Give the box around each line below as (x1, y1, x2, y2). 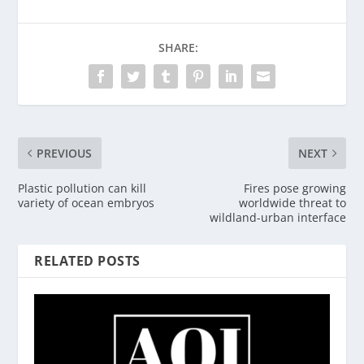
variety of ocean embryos (18, 194, 155, 210)
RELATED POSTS (34, 251, 141, 270)
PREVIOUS (37, 145, 93, 161)
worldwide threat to (238, 194, 346, 210)
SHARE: (158, 39, 198, 55)
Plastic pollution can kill (18, 180, 147, 196)
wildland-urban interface (209, 209, 346, 225)
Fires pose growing (243, 180, 346, 196)
